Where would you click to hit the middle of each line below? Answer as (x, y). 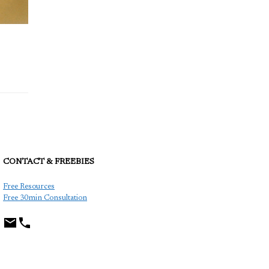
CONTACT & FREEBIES (49, 162)
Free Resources (29, 187)
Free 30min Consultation (45, 198)
